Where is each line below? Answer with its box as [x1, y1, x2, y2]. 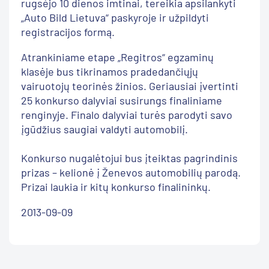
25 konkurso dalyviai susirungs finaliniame [21, 94, 222, 107]
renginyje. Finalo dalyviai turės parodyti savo [21, 108, 232, 121]
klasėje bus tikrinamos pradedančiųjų [21, 65, 198, 78]
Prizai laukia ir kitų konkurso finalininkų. [21, 180, 211, 193]
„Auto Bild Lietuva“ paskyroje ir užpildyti [21, 11, 209, 24]
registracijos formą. [21, 25, 115, 38]
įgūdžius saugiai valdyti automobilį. [21, 122, 188, 136]
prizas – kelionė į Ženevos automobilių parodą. [21, 166, 241, 179]
